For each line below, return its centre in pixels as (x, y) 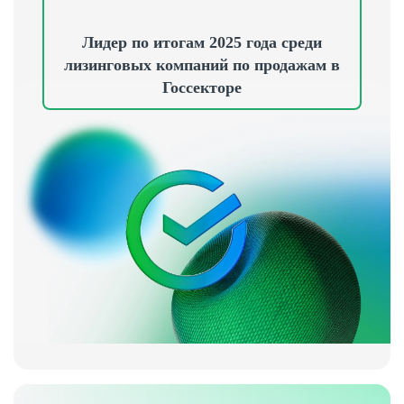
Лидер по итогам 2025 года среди (202, 42)
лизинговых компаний (148, 65)
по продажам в (286, 65)
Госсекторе (202, 87)
